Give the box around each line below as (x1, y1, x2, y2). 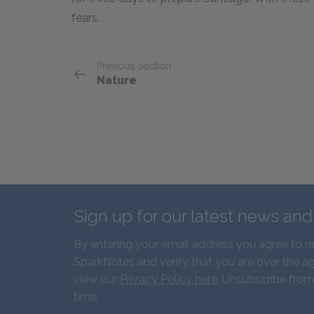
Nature (97, 74, 137, 87)
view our (74, 273, 120, 286)
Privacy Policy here (120, 273, 217, 286)
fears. (71, 11, 100, 25)
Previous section (97, 60, 171, 71)
